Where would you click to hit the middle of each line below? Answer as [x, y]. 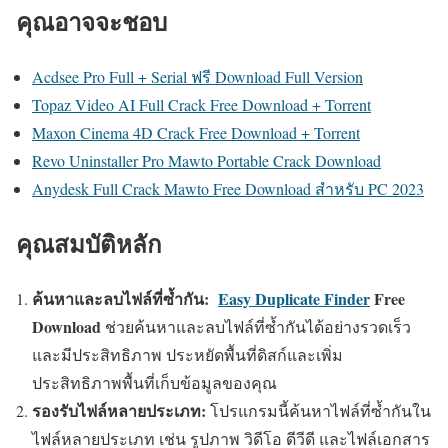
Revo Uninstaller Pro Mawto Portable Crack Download [206, 161]
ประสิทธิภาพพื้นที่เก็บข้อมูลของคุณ [154, 383]
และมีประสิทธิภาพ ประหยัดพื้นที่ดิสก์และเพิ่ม [187, 355]
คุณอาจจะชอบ [91, 22]
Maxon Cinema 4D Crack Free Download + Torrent [196, 133]
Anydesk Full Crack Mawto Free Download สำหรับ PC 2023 [228, 189]
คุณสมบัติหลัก [89, 244]
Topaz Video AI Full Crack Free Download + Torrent [201, 105]
